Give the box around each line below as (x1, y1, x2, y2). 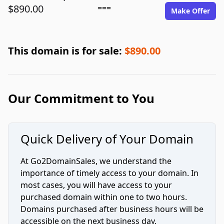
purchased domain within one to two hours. (20, 191, 187, 202)
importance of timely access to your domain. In (20, 167, 198, 178)
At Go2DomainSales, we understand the (20, 155, 171, 166)
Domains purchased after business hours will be (20, 203, 203, 214)
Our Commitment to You (8, 90, 154, 106)
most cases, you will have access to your (20, 179, 172, 190)
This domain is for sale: (8, 44, 124, 57)
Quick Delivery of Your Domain (20, 130, 193, 147)
